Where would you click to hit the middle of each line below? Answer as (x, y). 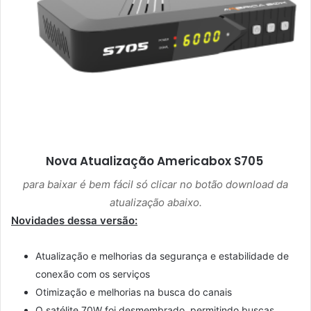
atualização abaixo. (155, 202)
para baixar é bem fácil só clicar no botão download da (155, 184)
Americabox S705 (211, 161)
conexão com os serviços (93, 274)
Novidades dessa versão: (74, 220)
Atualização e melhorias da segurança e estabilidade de (162, 255)
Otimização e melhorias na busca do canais (134, 292)
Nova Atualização (101, 161)
